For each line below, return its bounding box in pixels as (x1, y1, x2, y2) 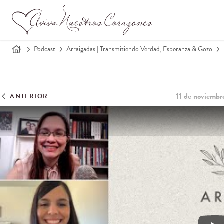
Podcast (34, 44, 55, 54)
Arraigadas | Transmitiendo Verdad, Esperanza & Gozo (66, 44, 212, 54)
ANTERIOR (10, 91, 48, 101)
